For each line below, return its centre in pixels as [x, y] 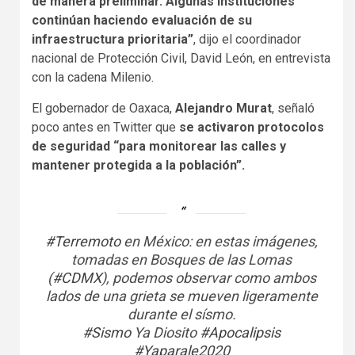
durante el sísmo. [181, 315]
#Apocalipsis [240, 333]
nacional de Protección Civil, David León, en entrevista [181, 59]
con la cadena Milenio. [93, 78]
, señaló [293, 109]
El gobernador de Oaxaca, [103, 109]
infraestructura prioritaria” [113, 40]
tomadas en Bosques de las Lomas [181, 260]
